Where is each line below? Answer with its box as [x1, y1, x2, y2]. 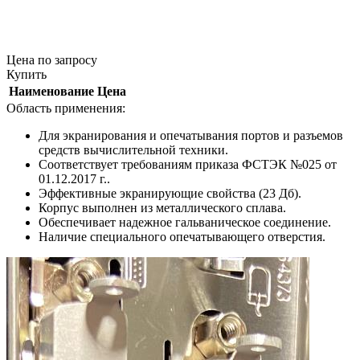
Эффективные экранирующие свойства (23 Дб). [39, 186, 301, 201]
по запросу [38, 53, 97, 67]
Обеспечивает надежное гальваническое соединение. [39, 215, 331, 230]
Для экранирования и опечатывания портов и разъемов [39, 129, 343, 143]
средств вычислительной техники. [39, 143, 228, 157]
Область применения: [6, 101, 125, 116]
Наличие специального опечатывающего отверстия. [39, 230, 325, 244]
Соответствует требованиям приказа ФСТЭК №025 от [39, 157, 337, 172]
